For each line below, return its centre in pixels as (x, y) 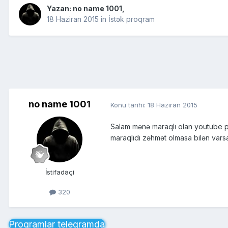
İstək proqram (132, 19)
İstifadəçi (60, 172)
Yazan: (60, 9)
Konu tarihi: (129, 105)
